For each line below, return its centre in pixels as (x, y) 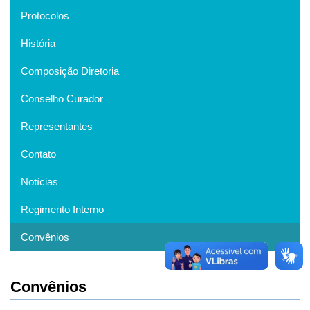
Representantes (57, 127)
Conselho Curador (62, 99)
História (38, 44)
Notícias (39, 182)
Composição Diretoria (70, 71)
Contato (38, 154)
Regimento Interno (62, 210)
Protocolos (45, 16)
